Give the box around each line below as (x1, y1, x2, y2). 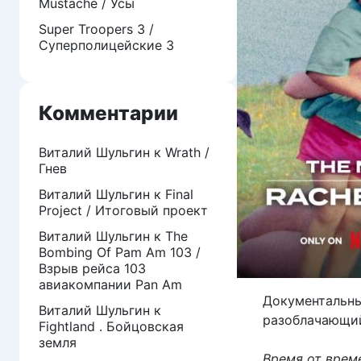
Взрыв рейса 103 (39, 259, 146, 276)
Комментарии (39, 100, 178, 125)
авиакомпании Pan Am (39, 276, 182, 293)
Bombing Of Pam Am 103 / (39, 243, 201, 260)
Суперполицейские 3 (39, 36, 174, 53)
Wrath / (165, 143, 210, 160)
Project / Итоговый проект (39, 201, 208, 218)
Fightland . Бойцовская (39, 317, 184, 334)
